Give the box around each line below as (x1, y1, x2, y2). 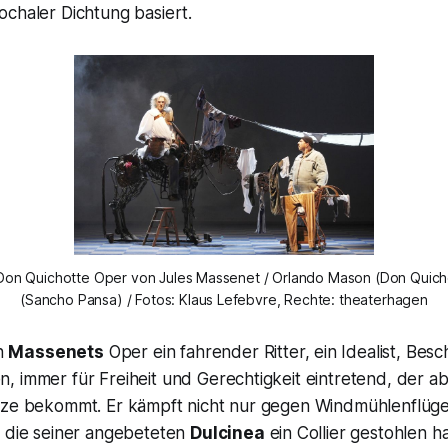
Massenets (8, 342, 104, 363)
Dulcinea (190, 423, 265, 444)
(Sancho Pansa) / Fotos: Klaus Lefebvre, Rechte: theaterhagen (20, 291, 428, 309)
